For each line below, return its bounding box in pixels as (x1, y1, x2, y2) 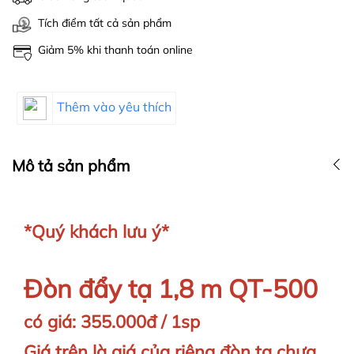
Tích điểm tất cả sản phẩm (38, 16, 171, 31)
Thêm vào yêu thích (57, 99, 171, 115)
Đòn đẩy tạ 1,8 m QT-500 (24, 273, 318, 305)
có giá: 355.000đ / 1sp (24, 311, 200, 333)
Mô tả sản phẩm (12, 156, 130, 176)
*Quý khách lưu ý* (24, 220, 169, 243)
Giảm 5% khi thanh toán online (38, 43, 193, 58)
